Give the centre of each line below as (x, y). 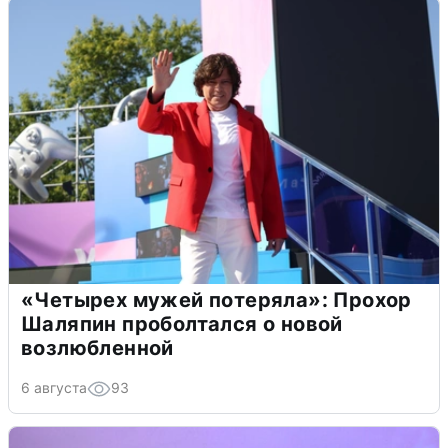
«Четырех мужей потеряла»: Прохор (216, 300)
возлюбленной (97, 348)
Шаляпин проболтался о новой (182, 324)
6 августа (54, 388)
